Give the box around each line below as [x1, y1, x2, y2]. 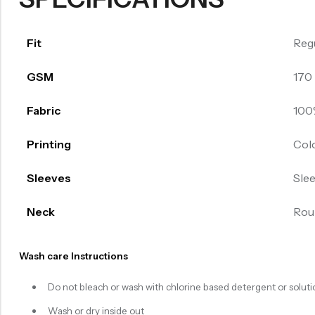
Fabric [26, 103, 60, 117]
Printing [26, 136, 71, 151]
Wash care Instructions [19, 250, 128, 262]
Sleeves [26, 170, 71, 185]
